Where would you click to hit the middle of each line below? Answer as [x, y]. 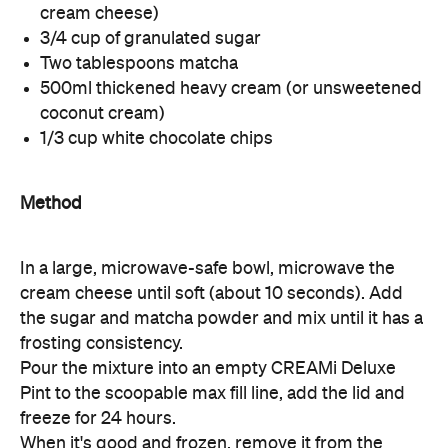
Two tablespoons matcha [139, 63]
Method [51, 203]
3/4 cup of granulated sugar [150, 38]
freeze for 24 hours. [98, 418]
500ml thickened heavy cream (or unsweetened [231, 88]
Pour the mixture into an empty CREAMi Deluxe [208, 368]
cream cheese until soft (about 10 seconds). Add [211, 293]
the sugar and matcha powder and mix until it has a [221, 318]
